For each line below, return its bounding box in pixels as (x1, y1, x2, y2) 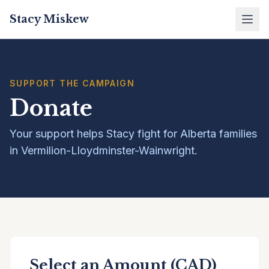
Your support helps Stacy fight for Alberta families (10, 127, 257, 140)
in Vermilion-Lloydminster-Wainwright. (10, 144, 198, 157)
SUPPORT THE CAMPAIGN (10, 78, 134, 88)
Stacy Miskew (10, 13, 89, 26)
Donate (10, 95, 92, 122)
